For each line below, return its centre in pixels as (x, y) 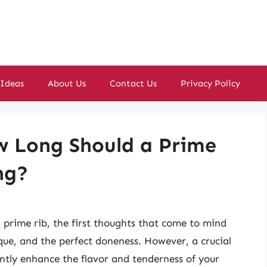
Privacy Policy (210, 83)
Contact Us (133, 83)
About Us (67, 83)
